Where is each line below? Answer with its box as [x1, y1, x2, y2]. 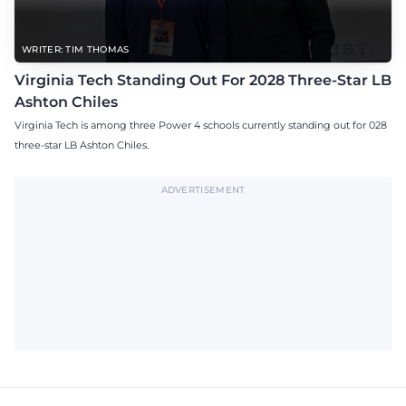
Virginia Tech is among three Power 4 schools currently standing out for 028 [14, 118, 387, 131]
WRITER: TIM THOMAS [22, 43, 130, 55]
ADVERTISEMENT [160, 183, 246, 196]
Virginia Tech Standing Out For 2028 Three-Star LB [14, 71, 391, 89]
